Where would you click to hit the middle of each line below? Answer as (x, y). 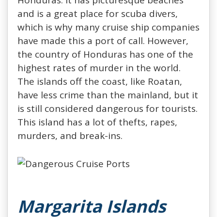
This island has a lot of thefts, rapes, (97, 122)
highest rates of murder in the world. (99, 68)
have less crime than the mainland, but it (108, 95)
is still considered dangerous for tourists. (108, 108)
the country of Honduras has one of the (105, 54)
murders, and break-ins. (70, 135)
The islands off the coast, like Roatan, (100, 81)
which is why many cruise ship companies (108, 27)
